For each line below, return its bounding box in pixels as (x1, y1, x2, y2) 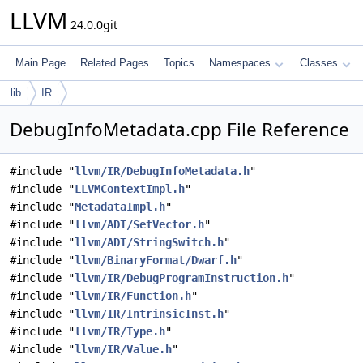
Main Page (15, 57, 66, 69)
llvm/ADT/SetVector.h (75, 218, 204, 231)
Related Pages (80, 57, 149, 69)
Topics (164, 57, 194, 69)
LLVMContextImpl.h (75, 182, 185, 195)
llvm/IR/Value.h (75, 343, 172, 356)
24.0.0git (67, 17, 117, 32)
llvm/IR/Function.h (75, 289, 191, 302)
